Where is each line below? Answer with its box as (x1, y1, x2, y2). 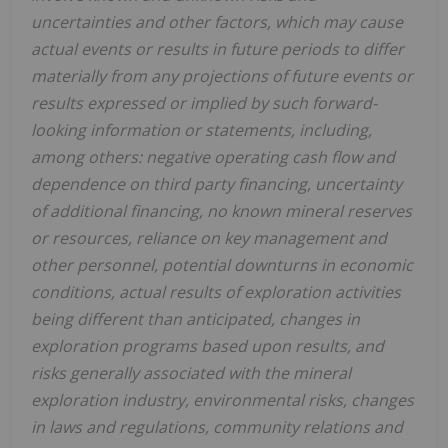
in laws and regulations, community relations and (31, 416, 403, 439)
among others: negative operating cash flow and (31, 146, 395, 169)
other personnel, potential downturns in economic (31, 254, 413, 277)
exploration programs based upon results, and (31, 335, 384, 358)
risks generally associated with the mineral (31, 362, 351, 385)
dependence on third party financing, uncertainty (31, 173, 402, 196)
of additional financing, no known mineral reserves (31, 200, 412, 223)
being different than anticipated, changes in (31, 308, 360, 331)
